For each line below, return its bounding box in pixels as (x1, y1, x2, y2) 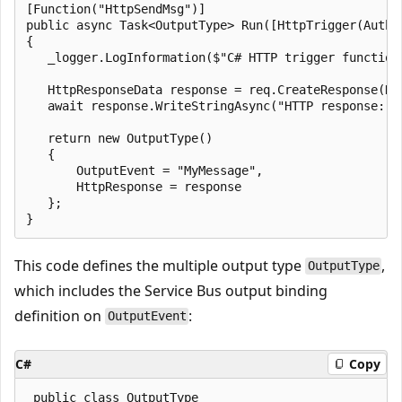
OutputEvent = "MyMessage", (26, 162, 263, 178)
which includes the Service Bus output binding (14, 280, 328, 301)
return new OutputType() (26, 130, 213, 145)
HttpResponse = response (26, 179, 241, 194)
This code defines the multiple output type (14, 255, 305, 275)
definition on (14, 305, 105, 326)
